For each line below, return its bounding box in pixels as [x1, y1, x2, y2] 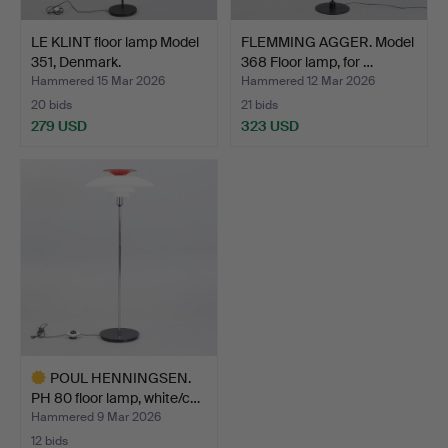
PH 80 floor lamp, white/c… [31, 388, 200, 407]
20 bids [31, 96, 72, 113]
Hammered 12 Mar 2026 [241, 72, 375, 89]
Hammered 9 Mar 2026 [31, 408, 161, 425]
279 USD [31, 116, 87, 135]
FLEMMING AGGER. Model [241, 32, 414, 51]
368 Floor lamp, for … [241, 52, 373, 71]
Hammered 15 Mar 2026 [31, 72, 165, 89]
